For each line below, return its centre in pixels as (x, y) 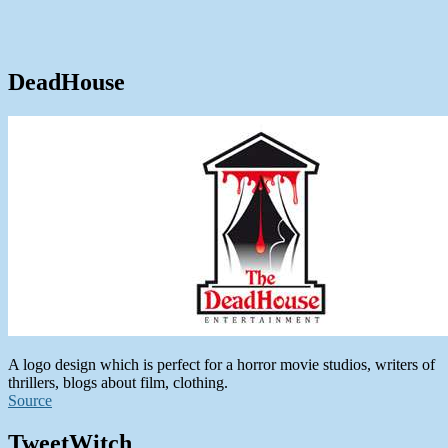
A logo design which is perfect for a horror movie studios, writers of (221, 364)
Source (30, 400)
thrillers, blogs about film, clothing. (118, 382)
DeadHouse (66, 81)
